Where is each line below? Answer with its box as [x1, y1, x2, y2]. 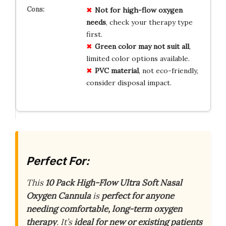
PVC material [94, 66, 139, 75]
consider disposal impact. [86, 78, 172, 87]
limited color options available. [86, 53, 190, 63]
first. [86, 29, 102, 39]
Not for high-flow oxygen [94, 5, 183, 15]
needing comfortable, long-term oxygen [26, 203, 182, 215]
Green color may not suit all [94, 41, 189, 51]
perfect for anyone [101, 190, 174, 202]
